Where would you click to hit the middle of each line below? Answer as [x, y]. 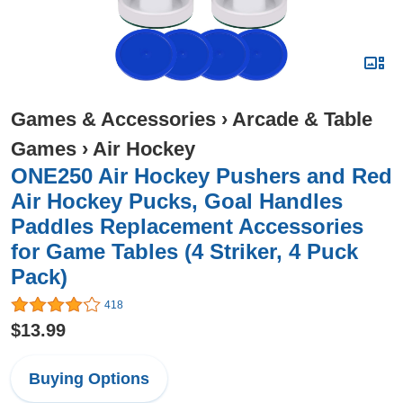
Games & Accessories [113, 119]
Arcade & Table [302, 119]
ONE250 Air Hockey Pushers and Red [201, 176]
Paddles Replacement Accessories [187, 226]
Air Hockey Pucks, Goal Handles [177, 201]
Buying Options [89, 379]
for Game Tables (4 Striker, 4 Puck [184, 251]
